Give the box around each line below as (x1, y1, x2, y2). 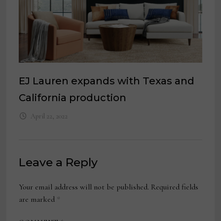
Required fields (151, 182, 199, 192)
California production (19, 91, 127, 104)
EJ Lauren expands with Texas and (19, 74, 195, 87)
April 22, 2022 (30, 111, 68, 120)
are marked (19, 194, 57, 204)
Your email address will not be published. (19, 182, 149, 192)
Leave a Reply (19, 155, 98, 169)
